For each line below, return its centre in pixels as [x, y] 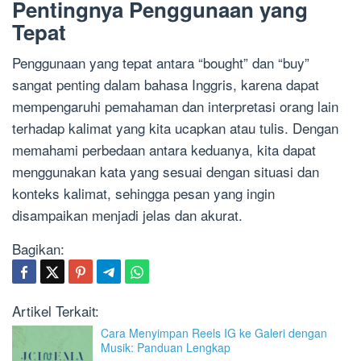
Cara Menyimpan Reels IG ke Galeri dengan [214, 333]
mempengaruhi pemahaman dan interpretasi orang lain [175, 106]
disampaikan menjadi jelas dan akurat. [127, 215]
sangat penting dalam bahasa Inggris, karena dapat [166, 85]
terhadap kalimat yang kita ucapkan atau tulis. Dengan [175, 128]
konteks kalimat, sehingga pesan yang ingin [143, 193]
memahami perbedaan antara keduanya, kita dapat [164, 150]
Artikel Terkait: [56, 311]
